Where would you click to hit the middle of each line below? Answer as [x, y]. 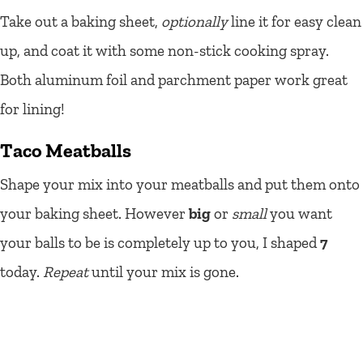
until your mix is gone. [164, 271]
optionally [194, 21]
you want [299, 213]
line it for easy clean [295, 21]
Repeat [66, 271]
